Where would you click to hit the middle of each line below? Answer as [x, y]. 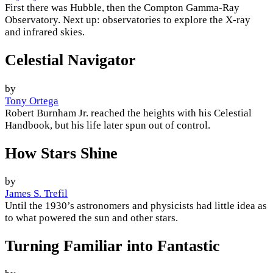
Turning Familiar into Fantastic [112, 246]
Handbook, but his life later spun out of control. [108, 125]
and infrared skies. [45, 32]
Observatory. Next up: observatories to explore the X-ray [128, 20]
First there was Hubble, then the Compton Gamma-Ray [122, 8]
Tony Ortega [32, 101]
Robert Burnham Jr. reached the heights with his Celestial [128, 113]
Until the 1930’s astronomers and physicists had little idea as [136, 205]
